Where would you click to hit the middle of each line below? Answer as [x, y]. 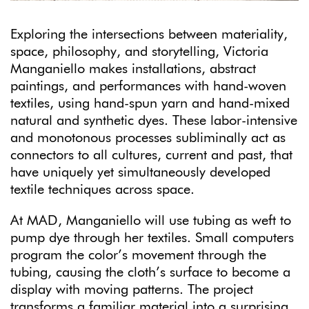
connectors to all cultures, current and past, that [151, 156]
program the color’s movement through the [138, 256]
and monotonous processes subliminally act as [148, 138]
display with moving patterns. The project [132, 290]
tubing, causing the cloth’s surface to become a [150, 273]
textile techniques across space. [104, 190]
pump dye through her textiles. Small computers [152, 238]
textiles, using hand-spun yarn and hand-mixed [150, 104]
